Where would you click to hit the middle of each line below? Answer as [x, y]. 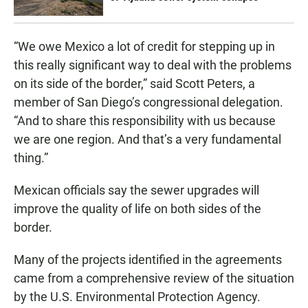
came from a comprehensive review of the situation [154, 278]
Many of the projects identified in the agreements [148, 259]
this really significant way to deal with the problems [153, 65]
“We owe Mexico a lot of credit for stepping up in [144, 46]
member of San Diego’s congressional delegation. [148, 102]
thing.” [31, 157]
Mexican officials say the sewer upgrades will [136, 190]
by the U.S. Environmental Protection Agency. [137, 296]
